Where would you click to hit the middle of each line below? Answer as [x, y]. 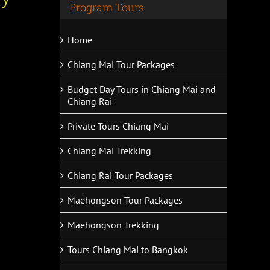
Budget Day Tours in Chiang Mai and [142, 89]
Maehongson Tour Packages [125, 200]
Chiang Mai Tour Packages [121, 64]
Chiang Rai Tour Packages [120, 175]
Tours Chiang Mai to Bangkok [128, 249]
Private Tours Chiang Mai [118, 126]
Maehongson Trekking [113, 224]
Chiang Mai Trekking [109, 150]
